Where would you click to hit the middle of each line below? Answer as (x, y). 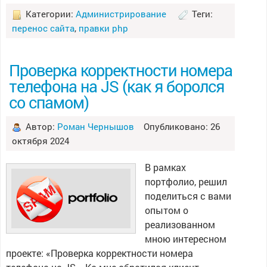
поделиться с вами (188, 196)
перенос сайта (43, 28)
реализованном (180, 224)
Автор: (40, 126)
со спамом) (49, 102)
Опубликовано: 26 (177, 126)
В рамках (165, 167)
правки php (103, 28)
